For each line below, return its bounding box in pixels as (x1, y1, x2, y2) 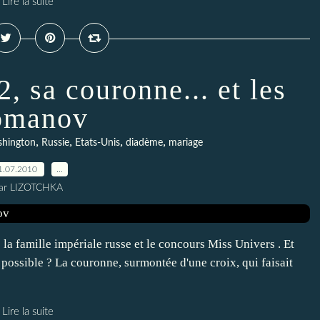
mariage (169, 138, 203, 148)
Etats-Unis (75, 138, 120, 148)
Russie (41, 138, 69, 148)
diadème (126, 138, 163, 148)
